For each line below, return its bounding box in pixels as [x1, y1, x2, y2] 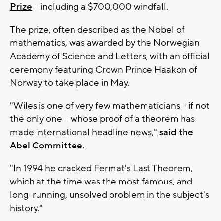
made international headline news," [10, 126, 157, 139]
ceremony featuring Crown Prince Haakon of [10, 64, 197, 76]
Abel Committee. [10, 140, 84, 152]
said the [157, 126, 193, 139]
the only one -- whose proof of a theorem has [10, 113, 195, 125]
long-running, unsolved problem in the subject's [10, 189, 209, 201]
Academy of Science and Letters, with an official [10, 50, 210, 63]
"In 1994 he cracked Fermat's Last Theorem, [10, 162, 193, 175]
